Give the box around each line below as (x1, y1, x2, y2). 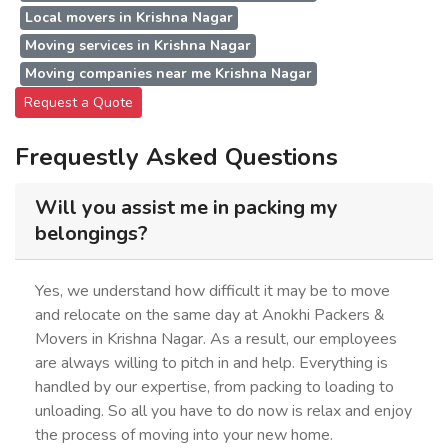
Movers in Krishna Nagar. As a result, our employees (35, 328, 397, 350)
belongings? (35, 220, 148, 247)
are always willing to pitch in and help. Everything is (35, 352, 388, 374)
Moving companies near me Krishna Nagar (25, 64, 312, 83)
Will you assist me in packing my (35, 194, 338, 221)
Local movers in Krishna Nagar (25, 8, 233, 27)
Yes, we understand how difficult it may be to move (35, 280, 390, 302)
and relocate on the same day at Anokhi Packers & (35, 304, 385, 326)
